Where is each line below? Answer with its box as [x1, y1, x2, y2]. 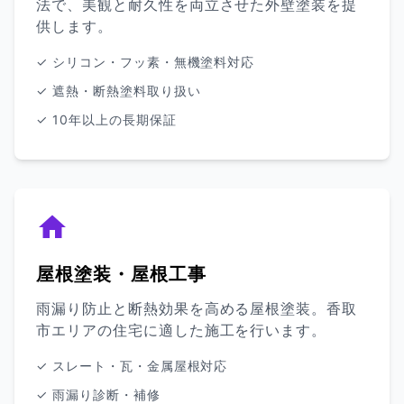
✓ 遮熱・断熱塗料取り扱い [36, 83, 201, 98]
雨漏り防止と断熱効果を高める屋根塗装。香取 [36, 299, 358, 317]
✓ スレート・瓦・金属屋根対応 [36, 358, 228, 373]
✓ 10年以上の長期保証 [36, 112, 177, 127]
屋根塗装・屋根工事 [36, 263, 207, 285]
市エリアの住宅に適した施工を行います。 [36, 321, 327, 339]
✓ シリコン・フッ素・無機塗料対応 [36, 54, 255, 69]
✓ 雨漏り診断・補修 [36, 387, 161, 402]
